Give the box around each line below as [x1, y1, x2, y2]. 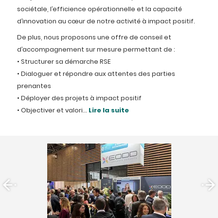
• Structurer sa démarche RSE [17, 57, 110, 68]
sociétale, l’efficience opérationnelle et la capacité [17, 4, 182, 15]
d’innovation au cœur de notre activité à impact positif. [17, 17, 195, 27]
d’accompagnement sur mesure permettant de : [17, 45, 175, 55]
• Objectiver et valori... [17, 106, 89, 116]
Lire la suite [89, 106, 129, 117]
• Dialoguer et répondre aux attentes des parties [17, 69, 175, 80]
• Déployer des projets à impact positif [17, 93, 142, 104]
